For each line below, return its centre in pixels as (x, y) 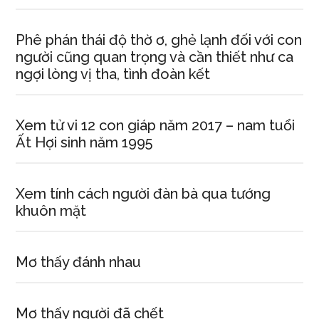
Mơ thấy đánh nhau (79, 262)
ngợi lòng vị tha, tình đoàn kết (113, 74)
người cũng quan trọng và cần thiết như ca (155, 57)
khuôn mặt (51, 211)
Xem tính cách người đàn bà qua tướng (143, 194)
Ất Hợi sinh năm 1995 (84, 142)
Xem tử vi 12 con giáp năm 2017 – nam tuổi (156, 125)
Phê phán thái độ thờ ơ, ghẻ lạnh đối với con (159, 40)
